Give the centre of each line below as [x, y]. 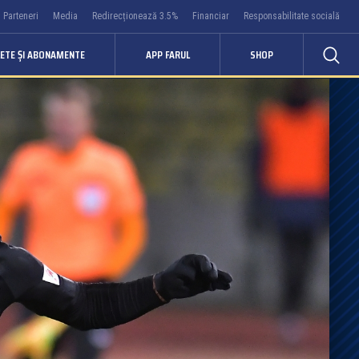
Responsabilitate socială [292, 16]
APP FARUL [167, 54]
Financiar [211, 16]
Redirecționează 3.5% [135, 16]
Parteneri [21, 16]
